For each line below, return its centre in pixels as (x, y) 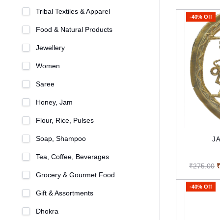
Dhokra (47, 211)
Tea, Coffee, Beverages (73, 157)
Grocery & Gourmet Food (76, 175)
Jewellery (51, 48)
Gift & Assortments (65, 193)
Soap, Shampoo (61, 138)
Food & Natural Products (74, 29)
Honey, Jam (55, 102)
